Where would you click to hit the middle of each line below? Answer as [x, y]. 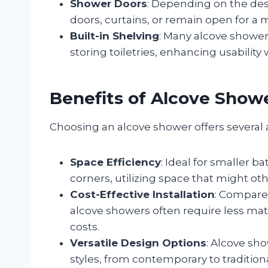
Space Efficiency [115, 162]
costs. [85, 226]
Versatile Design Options [138, 243]
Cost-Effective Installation [142, 194]
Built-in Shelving [115, 36]
